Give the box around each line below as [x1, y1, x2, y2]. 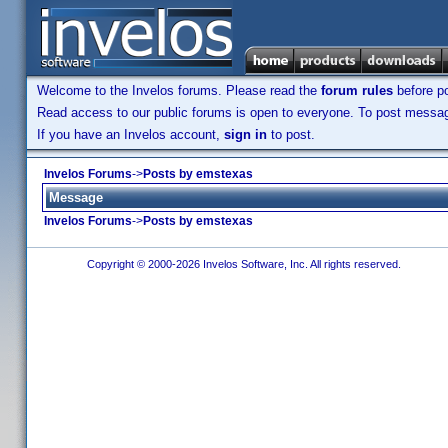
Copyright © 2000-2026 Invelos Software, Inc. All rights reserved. [80, 258, 404, 270]
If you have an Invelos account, [37, 127, 224, 142]
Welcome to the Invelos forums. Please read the [37, 83, 321, 98]
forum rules [321, 83, 393, 98]
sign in [224, 127, 267, 142]
